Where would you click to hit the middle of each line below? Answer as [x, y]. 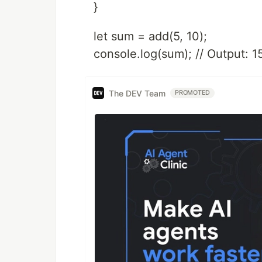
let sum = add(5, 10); [150, 36]
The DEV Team [137, 93]
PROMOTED [193, 93]
